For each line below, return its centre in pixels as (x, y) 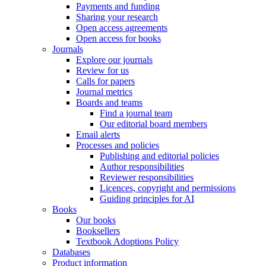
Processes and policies (118, 145)
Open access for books (118, 39)
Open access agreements (122, 28)
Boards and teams (109, 103)
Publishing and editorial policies (159, 156)
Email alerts (98, 135)
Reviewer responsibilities (147, 178)
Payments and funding (118, 7)
